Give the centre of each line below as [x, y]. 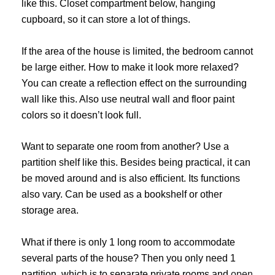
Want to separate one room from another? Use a [125, 147]
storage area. [50, 211]
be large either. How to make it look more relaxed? [130, 67]
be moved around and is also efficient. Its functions [131, 179]
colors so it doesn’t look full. [81, 115]
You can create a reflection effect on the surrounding [134, 83]
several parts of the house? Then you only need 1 [129, 258]
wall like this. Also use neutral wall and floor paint [128, 99]
